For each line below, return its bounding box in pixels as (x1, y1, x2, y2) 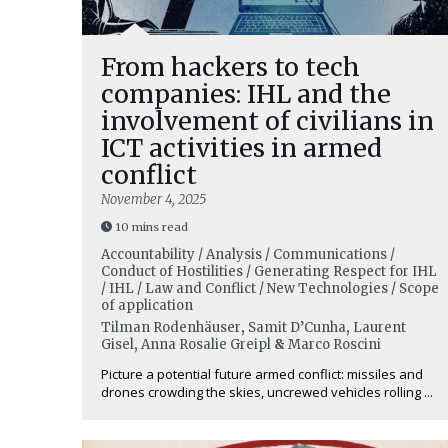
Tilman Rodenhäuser (101, 319, 241, 336)
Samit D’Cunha (248, 319, 346, 336)
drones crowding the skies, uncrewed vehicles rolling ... (101, 383, 433, 401)
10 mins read (116, 220, 188, 234)
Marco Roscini (288, 336, 381, 353)
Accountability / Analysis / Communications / (101, 246, 395, 263)
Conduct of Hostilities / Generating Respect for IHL (101, 263, 437, 280)
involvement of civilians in (101, 105, 434, 137)
